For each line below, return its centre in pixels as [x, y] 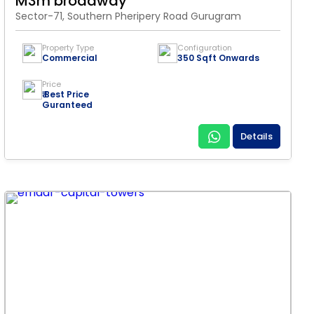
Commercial [70, 58]
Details [257, 136]
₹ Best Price [66, 94]
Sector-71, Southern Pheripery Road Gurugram [128, 16]
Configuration [205, 48]
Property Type [68, 48]
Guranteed [67, 105]
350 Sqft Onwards [218, 58]
